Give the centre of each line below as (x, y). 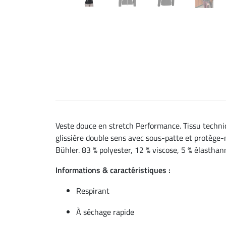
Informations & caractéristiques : (113, 170)
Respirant (93, 190)
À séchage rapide (105, 212)
